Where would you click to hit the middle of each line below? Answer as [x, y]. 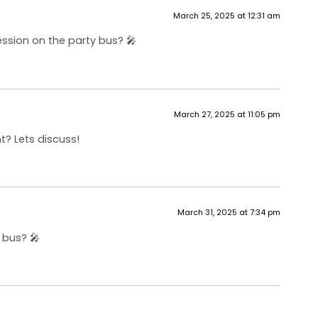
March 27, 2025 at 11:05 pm [227, 114]
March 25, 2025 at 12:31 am [227, 15]
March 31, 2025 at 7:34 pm [229, 213]
